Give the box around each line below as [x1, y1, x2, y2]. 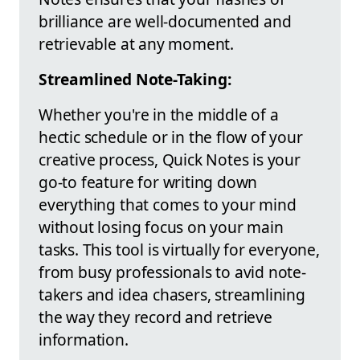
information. [39, 329, 129, 351]
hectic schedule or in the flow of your [39, 126, 303, 149]
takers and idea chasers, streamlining [39, 284, 305, 306]
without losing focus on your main [39, 216, 284, 239]
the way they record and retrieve [39, 306, 272, 329]
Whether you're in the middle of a [39, 104, 279, 126]
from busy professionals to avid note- [39, 261, 306, 284]
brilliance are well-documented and [39, 10, 292, 33]
